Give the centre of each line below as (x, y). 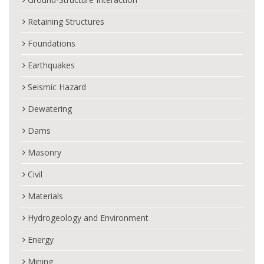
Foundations (52, 43)
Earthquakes (51, 65)
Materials (45, 196)
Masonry (44, 152)
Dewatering (50, 109)
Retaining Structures (66, 22)
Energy (41, 240)
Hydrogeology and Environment (88, 218)
